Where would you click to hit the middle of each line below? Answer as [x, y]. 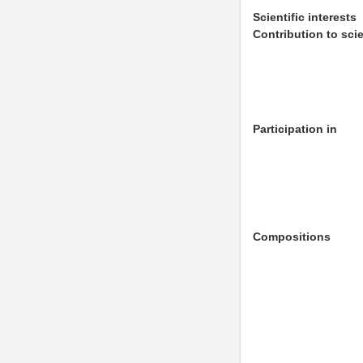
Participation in [295, 129]
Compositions [292, 237]
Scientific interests [305, 17]
